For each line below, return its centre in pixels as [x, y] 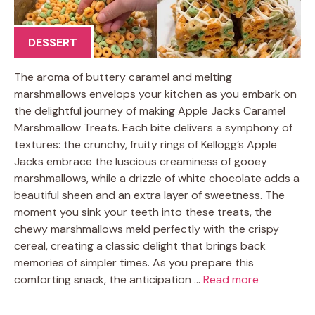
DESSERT [53, 43]
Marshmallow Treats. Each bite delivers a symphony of [153, 128]
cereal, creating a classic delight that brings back [140, 246]
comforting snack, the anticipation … [109, 279]
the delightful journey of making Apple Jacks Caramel [150, 111]
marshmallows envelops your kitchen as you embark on [155, 94]
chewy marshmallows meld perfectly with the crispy [147, 229]
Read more [231, 279]
